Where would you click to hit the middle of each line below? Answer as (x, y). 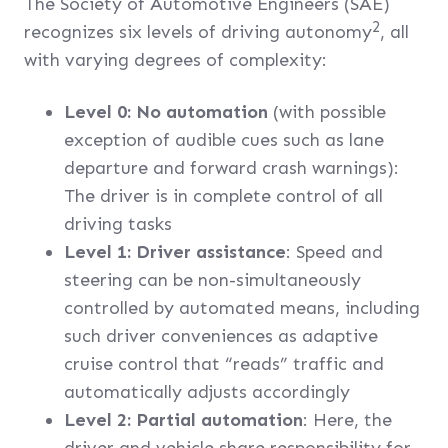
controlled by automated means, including (242, 308)
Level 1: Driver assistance (175, 252)
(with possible (327, 112)
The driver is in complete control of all (223, 196)
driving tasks (118, 224)
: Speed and (334, 252)
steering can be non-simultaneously (212, 280)
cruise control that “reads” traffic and (224, 364)
